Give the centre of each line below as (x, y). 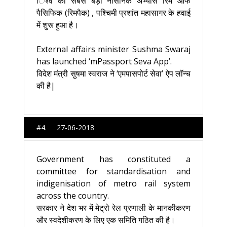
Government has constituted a (113, 159)
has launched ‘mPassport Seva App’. (104, 61)
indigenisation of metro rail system (113, 183)
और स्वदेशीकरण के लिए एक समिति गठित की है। (106, 220)
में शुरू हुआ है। (58, 25)
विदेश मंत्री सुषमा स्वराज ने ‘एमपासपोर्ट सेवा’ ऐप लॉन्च (113, 73)
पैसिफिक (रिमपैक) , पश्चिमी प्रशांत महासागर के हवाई (113, 13)
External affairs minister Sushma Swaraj (113, 49)
